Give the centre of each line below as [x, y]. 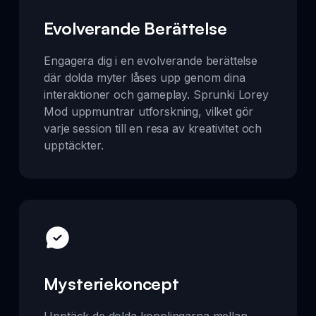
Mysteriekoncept [111, 284]
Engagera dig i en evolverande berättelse [151, 60]
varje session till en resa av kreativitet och [153, 128]
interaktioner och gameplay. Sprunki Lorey [156, 94]
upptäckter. [74, 145]
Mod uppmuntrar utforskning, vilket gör [149, 111]
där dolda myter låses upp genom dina [145, 77]
